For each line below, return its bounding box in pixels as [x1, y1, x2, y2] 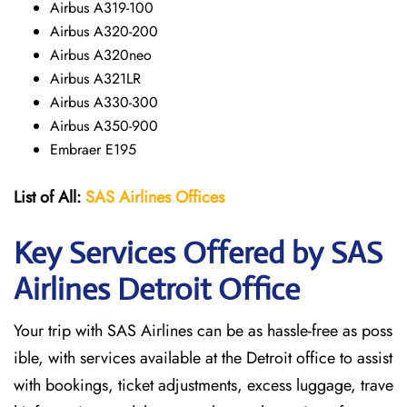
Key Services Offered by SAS [14, 234, 382, 272]
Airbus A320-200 [50, 21, 158, 42]
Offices [171, 185, 224, 209]
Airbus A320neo [50, 45, 152, 65]
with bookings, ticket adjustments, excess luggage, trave [14, 373, 393, 397]
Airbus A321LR [50, 68, 141, 89]
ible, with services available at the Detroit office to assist [14, 346, 392, 370]
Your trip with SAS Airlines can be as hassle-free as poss [14, 319, 392, 342]
